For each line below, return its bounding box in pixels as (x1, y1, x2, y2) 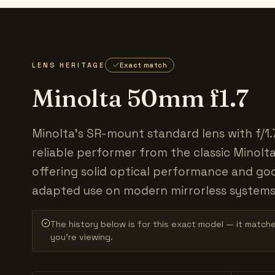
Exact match (120, 60, 168, 69)
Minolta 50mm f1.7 (32, 82, 249, 113)
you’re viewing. (50, 231, 113, 242)
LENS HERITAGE (32, 60, 106, 69)
